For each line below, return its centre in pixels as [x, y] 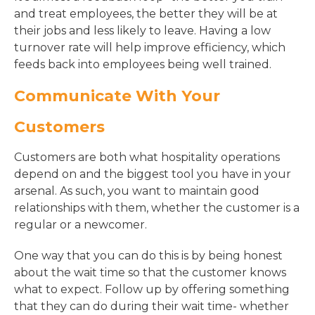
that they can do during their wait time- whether [152, 306]
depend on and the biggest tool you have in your [153, 174]
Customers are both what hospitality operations [147, 157]
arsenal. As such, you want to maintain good [137, 191]
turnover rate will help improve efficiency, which [150, 47]
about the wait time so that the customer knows [150, 272]
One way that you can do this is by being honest [148, 256]
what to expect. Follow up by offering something [152, 289]
